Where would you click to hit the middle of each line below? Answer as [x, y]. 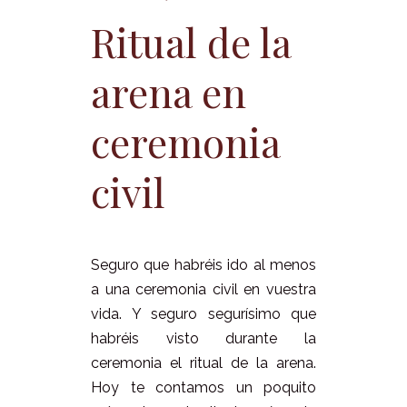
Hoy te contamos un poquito [203, 388]
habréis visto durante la [203, 339]
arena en [169, 92]
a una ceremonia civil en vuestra [203, 290]
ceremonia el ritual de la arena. [203, 363]
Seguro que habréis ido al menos [203, 265]
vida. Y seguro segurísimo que [203, 314]
